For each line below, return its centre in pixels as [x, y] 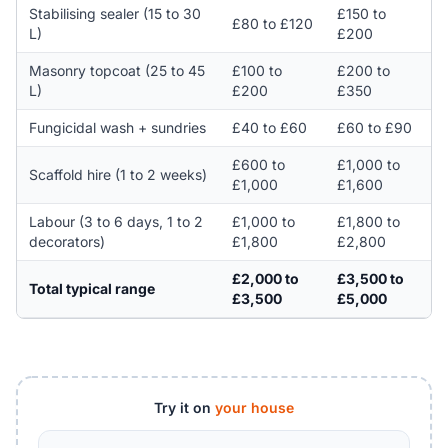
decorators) [66, 241]
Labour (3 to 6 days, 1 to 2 [115, 221]
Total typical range [91, 288]
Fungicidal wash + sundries [117, 127]
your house [254, 407]
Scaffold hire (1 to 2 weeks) [117, 174]
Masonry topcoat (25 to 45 [116, 70]
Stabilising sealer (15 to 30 [114, 13]
